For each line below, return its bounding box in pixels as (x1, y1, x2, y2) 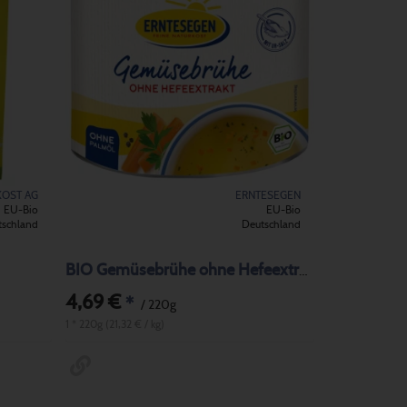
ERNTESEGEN (235, 189, 301, 201)
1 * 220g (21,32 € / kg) (65, 319, 165, 330)
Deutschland (242, 218, 301, 230)
